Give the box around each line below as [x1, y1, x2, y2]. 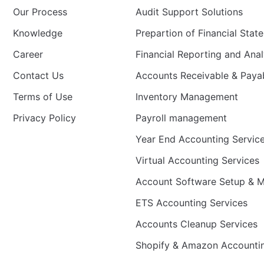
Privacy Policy [13, 112, 76, 124]
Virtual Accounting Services [136, 154, 259, 167]
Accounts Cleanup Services [136, 218, 258, 230]
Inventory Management [136, 91, 238, 103]
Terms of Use [13, 91, 72, 103]
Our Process [13, 6, 67, 18]
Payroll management [136, 112, 227, 124]
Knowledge [13, 27, 62, 39]
